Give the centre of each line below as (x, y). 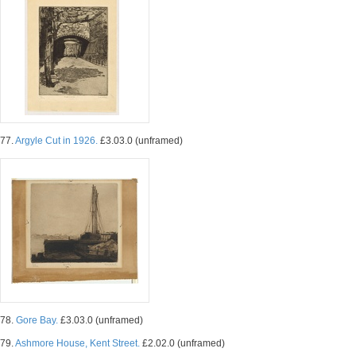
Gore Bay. (37, 320)
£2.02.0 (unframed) (182, 343)
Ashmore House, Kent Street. (77, 343)
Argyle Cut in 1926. (56, 141)
